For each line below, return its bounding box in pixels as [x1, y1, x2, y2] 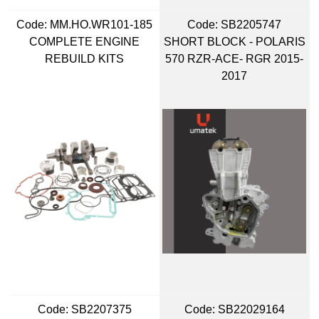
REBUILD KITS [45, 53, 125, 66]
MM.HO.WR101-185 [47, 19, 153, 31]
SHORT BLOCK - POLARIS [163, 36, 305, 48]
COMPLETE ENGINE [29, 36, 140, 48]
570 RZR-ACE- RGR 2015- [165, 53, 304, 66]
